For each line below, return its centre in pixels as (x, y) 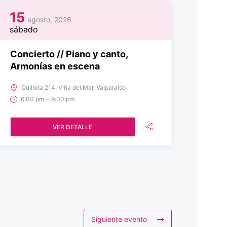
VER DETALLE (73, 127)
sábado (24, 29)
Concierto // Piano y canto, (69, 54)
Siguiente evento (119, 219)
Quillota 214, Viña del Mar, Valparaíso (73, 87)
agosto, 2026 (49, 19)
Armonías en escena (55, 66)
